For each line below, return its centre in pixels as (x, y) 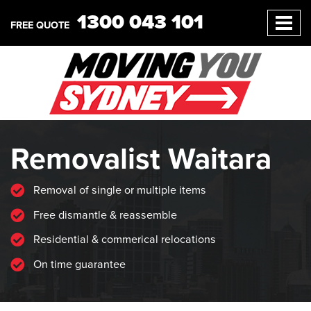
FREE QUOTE (40, 26)
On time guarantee (78, 264)
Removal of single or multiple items (118, 190)
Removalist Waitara (141, 159)
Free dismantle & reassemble (104, 215)
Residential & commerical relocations (123, 240)
